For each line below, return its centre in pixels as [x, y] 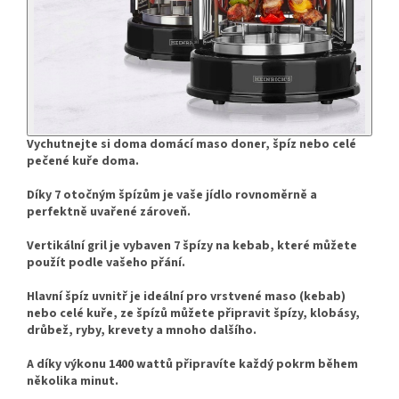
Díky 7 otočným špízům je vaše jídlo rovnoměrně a [172, 195]
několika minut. [73, 381]
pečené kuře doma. [83, 161]
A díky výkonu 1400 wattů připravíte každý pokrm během [192, 364]
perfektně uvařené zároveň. [109, 212]
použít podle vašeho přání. [106, 262]
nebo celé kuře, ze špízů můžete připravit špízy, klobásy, [193, 313]
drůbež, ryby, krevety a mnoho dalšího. [142, 330]
